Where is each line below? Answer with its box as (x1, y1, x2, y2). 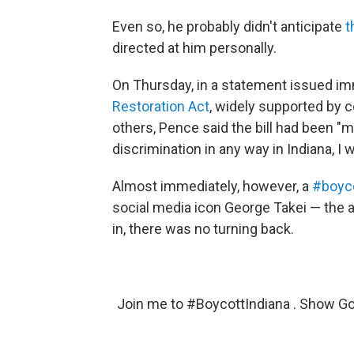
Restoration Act (112, 98, 209, 115)
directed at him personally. (112, 40, 277, 57)
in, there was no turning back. (112, 220, 294, 238)
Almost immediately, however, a (112, 178, 312, 195)
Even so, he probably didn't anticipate (112, 18, 345, 36)
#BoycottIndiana (186, 296, 290, 313)
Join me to (117, 296, 186, 313)
